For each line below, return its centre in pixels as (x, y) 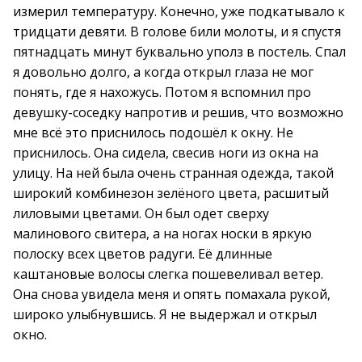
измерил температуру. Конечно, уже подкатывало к (179, 11)
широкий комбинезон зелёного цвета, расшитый (171, 193)
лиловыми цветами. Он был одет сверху (141, 213)
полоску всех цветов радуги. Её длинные (143, 254)
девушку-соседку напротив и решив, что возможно (178, 112)
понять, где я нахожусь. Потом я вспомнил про (162, 92)
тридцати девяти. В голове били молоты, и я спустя (177, 32)
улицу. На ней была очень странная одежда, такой (173, 173)
